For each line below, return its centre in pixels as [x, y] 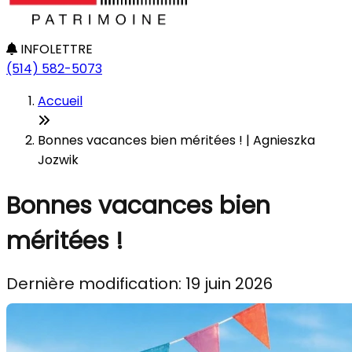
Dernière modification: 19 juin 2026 [139, 284]
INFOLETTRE [55, 49]
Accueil [60, 101]
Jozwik [58, 160]
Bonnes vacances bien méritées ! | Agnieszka [176, 140]
